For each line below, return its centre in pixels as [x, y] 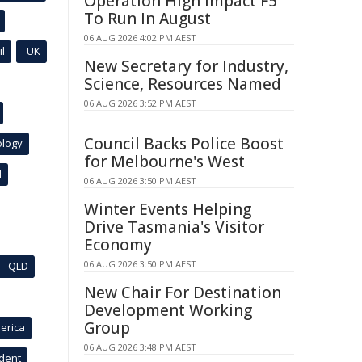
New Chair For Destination [183, 293]
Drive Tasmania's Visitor [174, 227]
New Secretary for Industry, [186, 66]
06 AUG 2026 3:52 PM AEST [140, 103]
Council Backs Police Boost [184, 144]
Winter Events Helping [168, 209]
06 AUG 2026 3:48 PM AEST [140, 347]
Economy [118, 245]
